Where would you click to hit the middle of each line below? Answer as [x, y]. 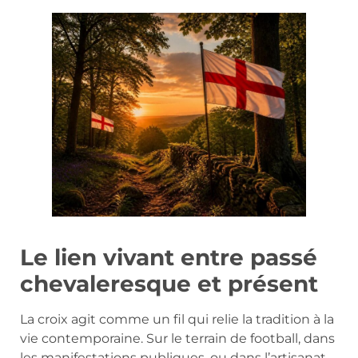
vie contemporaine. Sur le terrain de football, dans [177, 339]
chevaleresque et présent [169, 284]
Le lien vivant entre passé [169, 258]
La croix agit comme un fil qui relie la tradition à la [177, 320]
